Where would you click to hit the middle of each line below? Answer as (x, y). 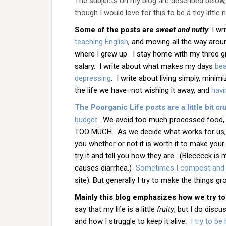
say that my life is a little (116, 209)
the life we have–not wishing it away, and (143, 90)
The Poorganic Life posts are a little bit (145, 107)
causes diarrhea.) (105, 168)
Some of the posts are (115, 30)
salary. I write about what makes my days (145, 66)
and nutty (193, 30)
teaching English (101, 42)
